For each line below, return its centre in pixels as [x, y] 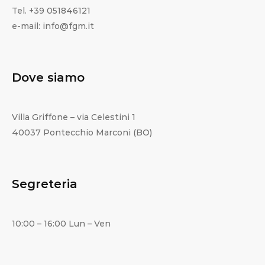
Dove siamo [48, 78]
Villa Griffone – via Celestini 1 [74, 117]
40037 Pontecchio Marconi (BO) [82, 133]
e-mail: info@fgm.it [53, 26]
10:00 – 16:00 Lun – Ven [61, 224]
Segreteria [45, 184]
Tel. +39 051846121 [51, 11]
